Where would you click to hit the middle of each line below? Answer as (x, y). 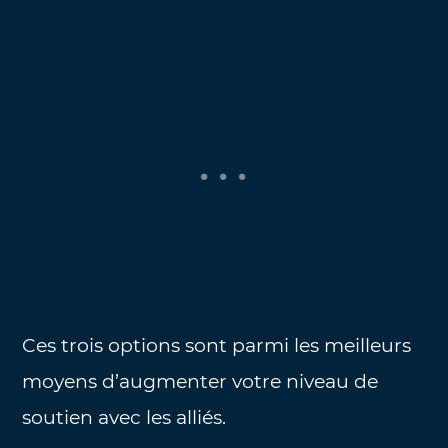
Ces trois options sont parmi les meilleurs (217, 346)
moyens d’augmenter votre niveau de (200, 382)
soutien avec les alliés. (124, 418)
